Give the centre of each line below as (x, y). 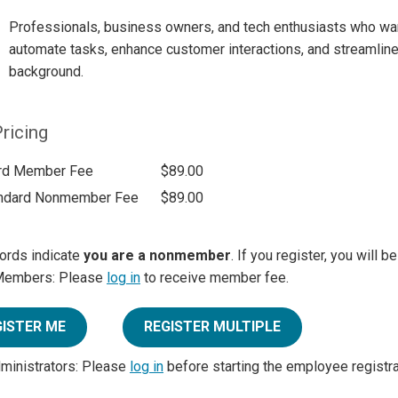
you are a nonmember (157, 256)
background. (46, 71)
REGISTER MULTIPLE (212, 327)
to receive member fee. (215, 278)
